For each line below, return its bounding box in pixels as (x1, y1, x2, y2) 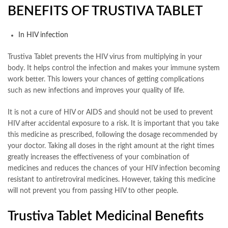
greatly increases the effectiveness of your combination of (8, 153, 189, 161)
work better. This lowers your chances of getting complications (8, 75, 204, 83)
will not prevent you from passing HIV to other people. (8, 187, 178, 194)
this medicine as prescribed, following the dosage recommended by (8, 131, 217, 138)
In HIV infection (18, 31, 68, 39)
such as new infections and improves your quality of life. (8, 87, 184, 94)
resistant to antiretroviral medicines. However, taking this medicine (8, 176, 215, 183)
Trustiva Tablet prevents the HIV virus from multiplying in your (8, 53, 202, 61)
